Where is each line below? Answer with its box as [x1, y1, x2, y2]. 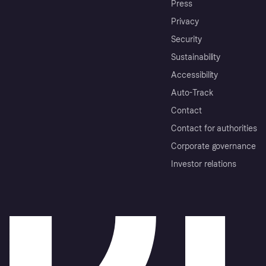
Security [171, 34, 202, 45]
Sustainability [171, 52, 221, 62]
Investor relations [171, 159, 237, 169]
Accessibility [171, 69, 218, 80]
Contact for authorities [171, 123, 257, 134]
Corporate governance [171, 141, 256, 151]
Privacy [171, 16, 199, 27]
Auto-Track [171, 87, 214, 98]
